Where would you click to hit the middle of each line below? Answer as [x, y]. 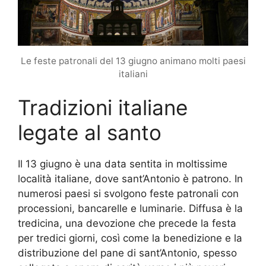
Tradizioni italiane [103, 107]
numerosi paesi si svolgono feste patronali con [128, 193]
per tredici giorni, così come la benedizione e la [130, 238]
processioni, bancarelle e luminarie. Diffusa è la [130, 208]
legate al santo [90, 132]
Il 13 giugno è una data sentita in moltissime [123, 164]
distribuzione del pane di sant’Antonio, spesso [127, 253]
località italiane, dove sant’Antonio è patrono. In [130, 178]
